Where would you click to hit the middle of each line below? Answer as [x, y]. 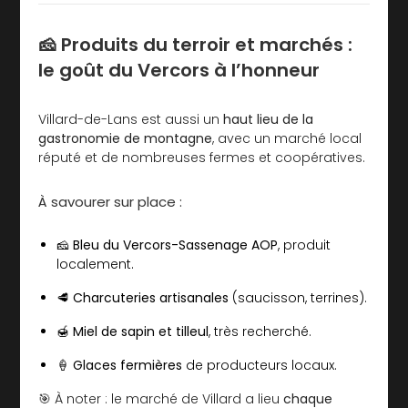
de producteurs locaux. [260, 366]
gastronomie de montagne [126, 139]
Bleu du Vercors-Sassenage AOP [176, 245]
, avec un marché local [287, 139]
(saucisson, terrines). [298, 298]
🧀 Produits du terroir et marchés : [196, 45]
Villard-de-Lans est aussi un [131, 120]
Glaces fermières [128, 366]
